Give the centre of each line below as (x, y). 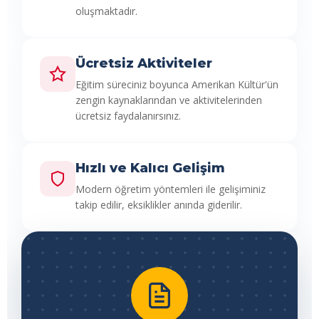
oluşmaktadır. (106, 11)
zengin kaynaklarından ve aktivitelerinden (169, 100)
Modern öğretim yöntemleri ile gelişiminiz (171, 189)
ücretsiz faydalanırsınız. (128, 116)
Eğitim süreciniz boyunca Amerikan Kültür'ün (177, 84)
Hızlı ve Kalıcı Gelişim (150, 168)
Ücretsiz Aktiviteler (144, 63)
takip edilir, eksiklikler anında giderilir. (159, 205)
